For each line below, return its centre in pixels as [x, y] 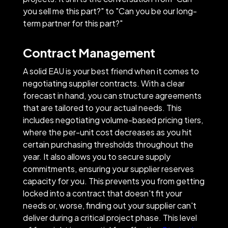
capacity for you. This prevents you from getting [113, 181]
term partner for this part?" [73, 23]
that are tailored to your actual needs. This [102, 107]
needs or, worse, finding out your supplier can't [109, 205]
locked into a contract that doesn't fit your [102, 193]
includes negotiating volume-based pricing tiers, [113, 120]
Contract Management [89, 52]
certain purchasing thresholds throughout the [108, 144]
